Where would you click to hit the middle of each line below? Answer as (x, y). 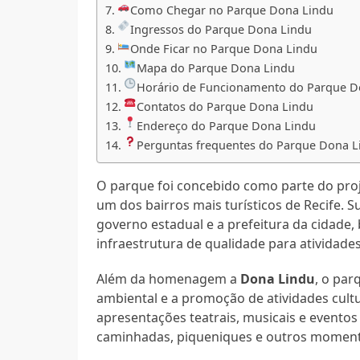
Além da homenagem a (169, 278)
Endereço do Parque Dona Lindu (227, 125)
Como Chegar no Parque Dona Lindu (232, 10)
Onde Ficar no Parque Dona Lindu (224, 48)
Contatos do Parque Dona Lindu (225, 106)
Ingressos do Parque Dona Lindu (221, 29)
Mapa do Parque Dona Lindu (216, 67)
